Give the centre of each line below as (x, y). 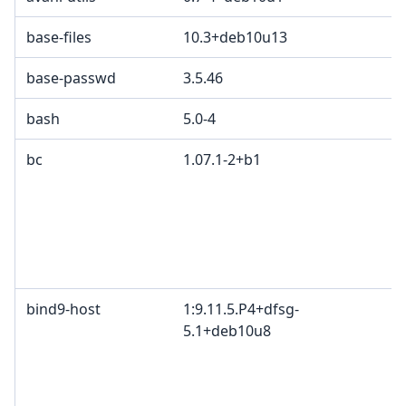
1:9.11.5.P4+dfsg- (241, 309)
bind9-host (63, 309)
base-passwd (71, 78)
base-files (59, 38)
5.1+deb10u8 (227, 331)
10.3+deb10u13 (235, 38)
